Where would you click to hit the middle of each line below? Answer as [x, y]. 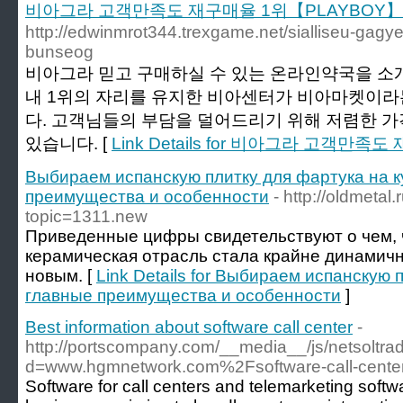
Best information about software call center [189, 327]
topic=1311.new [86, 216]
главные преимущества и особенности [183, 296]
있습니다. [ [68, 143]
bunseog [59, 52]
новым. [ [61, 276]
